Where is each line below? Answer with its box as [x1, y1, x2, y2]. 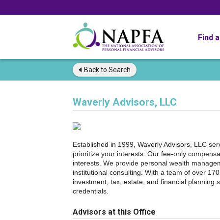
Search [107, 66, 131, 74]
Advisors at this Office [73, 207, 156, 217]
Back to [84, 66, 107, 74]
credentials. [73, 187, 109, 195]
